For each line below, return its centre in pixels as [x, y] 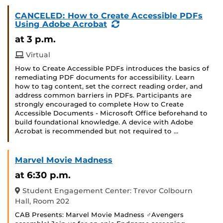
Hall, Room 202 [42, 201]
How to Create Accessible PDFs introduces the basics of [112, 69]
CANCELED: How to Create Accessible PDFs [109, 16]
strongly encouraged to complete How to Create [99, 105]
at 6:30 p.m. [43, 175]
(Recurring [142, 24]
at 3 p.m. [35, 39]
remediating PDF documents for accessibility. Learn [105, 78]
